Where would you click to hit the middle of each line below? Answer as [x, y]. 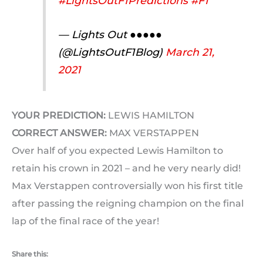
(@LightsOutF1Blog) [112, 52]
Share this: [30, 254]
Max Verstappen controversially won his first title [127, 186]
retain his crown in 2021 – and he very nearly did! [126, 168]
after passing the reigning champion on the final [128, 203]
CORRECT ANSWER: [59, 133]
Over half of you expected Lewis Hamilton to [117, 150]
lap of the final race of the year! [85, 221]
